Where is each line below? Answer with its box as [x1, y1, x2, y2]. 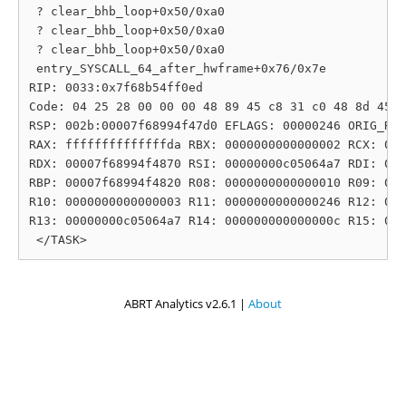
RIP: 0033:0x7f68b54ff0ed [29, 81, 203, 94]
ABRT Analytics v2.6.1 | [124, 295, 248, 312]
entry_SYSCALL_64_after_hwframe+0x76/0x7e [29, 62, 326, 75]
